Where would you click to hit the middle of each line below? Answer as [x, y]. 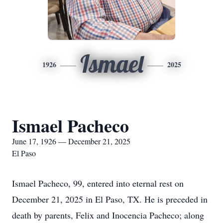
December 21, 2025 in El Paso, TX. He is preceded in [110, 199]
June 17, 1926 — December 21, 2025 [71, 141]
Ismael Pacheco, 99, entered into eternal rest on [98, 183]
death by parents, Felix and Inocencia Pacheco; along [108, 215]
